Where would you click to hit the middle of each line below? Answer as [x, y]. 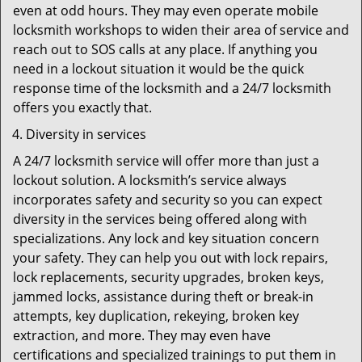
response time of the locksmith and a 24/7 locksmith [172, 88]
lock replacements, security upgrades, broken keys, [168, 277]
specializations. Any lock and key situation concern [166, 238]
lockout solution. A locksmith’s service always [150, 180]
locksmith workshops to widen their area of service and [181, 30]
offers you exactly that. [84, 107]
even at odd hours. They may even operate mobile [166, 11]
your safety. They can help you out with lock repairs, [170, 258]
